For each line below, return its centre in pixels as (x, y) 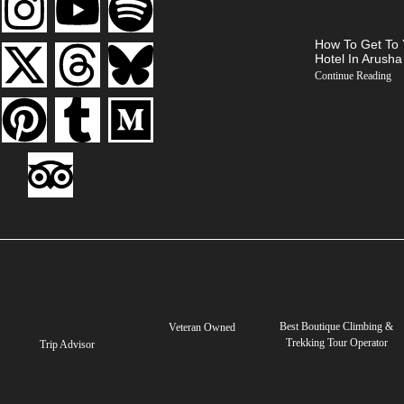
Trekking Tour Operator (336, 342)
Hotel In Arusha (358, 58)
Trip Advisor (68, 344)
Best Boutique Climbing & (337, 326)
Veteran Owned (202, 327)
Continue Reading (353, 75)
